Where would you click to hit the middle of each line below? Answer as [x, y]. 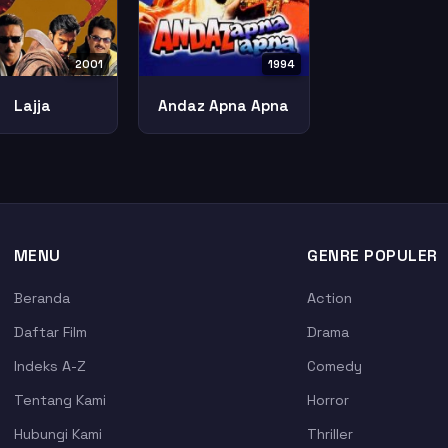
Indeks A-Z [49, 366]
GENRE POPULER [372, 255]
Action [330, 298]
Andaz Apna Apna [224, 105]
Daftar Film [50, 332]
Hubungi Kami [57, 434]
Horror [328, 400]
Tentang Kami [59, 400]
